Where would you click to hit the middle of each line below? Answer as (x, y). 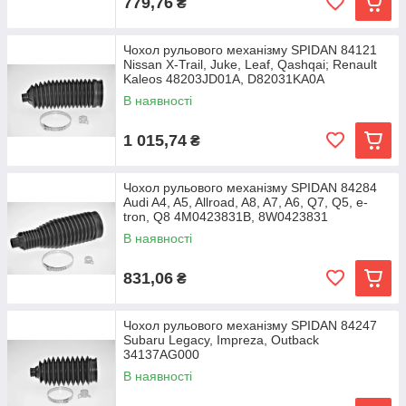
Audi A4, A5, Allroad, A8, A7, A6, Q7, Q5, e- (246, 202)
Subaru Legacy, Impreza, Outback (221, 340)
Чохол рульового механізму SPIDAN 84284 (250, 188)
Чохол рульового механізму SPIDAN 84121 (250, 50)
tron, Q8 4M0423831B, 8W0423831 (226, 217)
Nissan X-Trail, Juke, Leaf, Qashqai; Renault (250, 64)
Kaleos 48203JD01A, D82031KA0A (224, 79)
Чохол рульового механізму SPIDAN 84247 (250, 325)
